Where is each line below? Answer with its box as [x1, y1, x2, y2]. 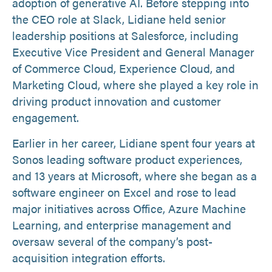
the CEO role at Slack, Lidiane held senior [12, 10, 226, 27]
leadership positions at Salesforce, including [12, 27, 239, 44]
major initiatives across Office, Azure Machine [12, 200, 246, 217]
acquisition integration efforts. [12, 249, 171, 266]
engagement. [12, 109, 79, 126]
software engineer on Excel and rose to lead [12, 183, 236, 200]
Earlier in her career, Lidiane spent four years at [12, 134, 255, 151]
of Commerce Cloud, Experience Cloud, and [12, 59, 235, 76]
